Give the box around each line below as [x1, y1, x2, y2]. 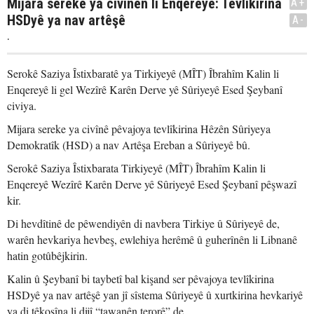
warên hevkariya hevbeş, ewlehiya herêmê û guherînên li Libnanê [7, 232, 297, 247]
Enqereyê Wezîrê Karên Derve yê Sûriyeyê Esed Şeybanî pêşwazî [7, 177, 296, 191]
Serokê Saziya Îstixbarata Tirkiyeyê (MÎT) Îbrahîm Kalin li [7, 161, 266, 175]
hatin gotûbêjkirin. [7, 248, 88, 263]
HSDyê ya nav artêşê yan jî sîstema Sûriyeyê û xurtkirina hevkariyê [7, 287, 303, 302]
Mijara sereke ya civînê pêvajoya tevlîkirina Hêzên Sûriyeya [7, 121, 271, 136]
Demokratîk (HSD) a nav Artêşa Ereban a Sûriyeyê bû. [7, 137, 250, 152]
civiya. [7, 98, 36, 113]
